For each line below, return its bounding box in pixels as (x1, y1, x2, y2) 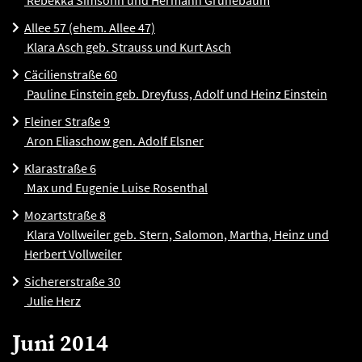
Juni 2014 (12, 330, 108, 358)
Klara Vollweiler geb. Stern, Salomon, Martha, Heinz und (24, 226, 329, 242)
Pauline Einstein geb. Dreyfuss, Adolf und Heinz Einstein (24, 86, 327, 102)
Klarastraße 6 (24, 160, 96, 176)
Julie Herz (24, 293, 81, 309)
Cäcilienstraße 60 (24, 66, 117, 82)
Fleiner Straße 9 (24, 113, 110, 129)
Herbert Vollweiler (24, 246, 122, 262)
